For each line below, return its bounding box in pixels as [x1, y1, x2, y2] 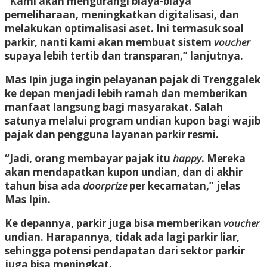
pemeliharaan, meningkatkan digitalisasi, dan [5, 7, 239, 21]
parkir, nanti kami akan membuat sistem [5, 35, 214, 49]
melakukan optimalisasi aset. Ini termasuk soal [5, 21, 244, 35]
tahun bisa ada [5, 178, 83, 193]
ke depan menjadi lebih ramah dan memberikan [5, 86, 247, 100]
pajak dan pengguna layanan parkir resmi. [5, 127, 219, 141]
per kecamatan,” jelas [127, 178, 240, 193]
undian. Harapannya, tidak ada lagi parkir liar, [5, 229, 240, 244]
